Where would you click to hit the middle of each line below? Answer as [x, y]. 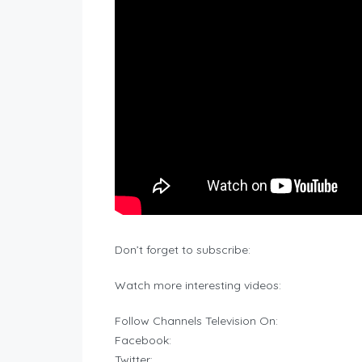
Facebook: [143, 341]
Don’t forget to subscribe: [183, 250]
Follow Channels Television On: [196, 321]
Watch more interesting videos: [198, 286]
